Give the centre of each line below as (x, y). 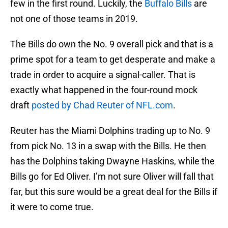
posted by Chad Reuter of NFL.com (102, 105)
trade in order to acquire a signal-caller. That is (103, 75)
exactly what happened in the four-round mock (104, 90)
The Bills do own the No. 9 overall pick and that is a (112, 44)
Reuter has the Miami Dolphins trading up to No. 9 (110, 131)
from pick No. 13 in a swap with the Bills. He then (108, 146)
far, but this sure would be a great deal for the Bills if (114, 192)
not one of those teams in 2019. (74, 19)
